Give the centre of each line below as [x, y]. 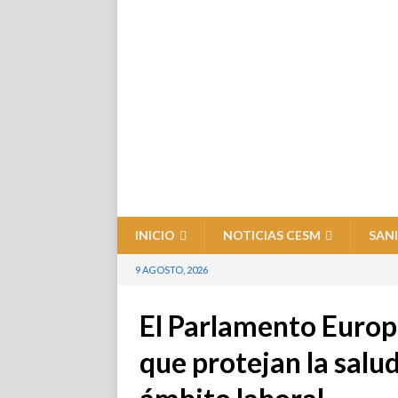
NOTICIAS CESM [272, 235]
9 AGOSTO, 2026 [171, 270]
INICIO [155, 235]
